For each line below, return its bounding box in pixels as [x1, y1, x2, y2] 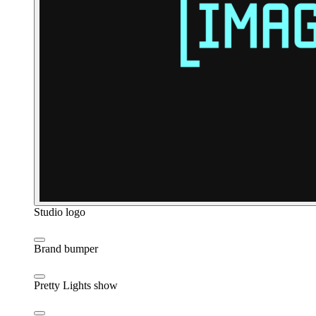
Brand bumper [34, 242, 98, 255]
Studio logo [34, 205, 85, 218]
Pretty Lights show [34, 279, 118, 291]
